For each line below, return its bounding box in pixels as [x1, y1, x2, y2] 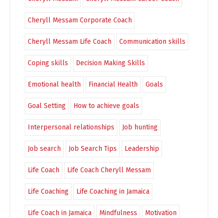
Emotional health [28, 80, 81, 89]
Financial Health [89, 80, 138, 89]
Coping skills [28, 58, 68, 67]
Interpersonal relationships [28, 123, 114, 131]
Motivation [145, 208, 177, 217]
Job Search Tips [69, 144, 117, 153]
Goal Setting [28, 101, 66, 110]
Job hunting [122, 123, 158, 131]
